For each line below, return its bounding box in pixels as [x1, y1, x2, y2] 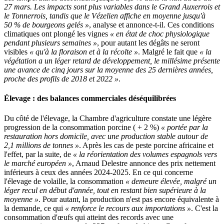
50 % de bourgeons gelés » [4, 20, 89, 29]
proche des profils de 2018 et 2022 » [4, 74, 118, 83]
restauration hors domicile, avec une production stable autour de [4, 131, 208, 140]
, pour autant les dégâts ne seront [97, 38, 199, 47]
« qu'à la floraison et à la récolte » [29, 47, 138, 56]
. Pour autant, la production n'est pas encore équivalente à [38, 194, 219, 203]
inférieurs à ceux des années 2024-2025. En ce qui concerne [4, 167, 193, 176]
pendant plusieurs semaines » [4, 38, 97, 47]
